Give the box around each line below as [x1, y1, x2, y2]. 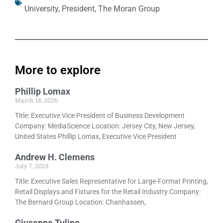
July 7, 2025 [15, 162, 48, 170]
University [24, 4, 58, 14]
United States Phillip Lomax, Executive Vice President [15, 132, 177, 141]
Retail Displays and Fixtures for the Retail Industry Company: [15, 188, 201, 196]
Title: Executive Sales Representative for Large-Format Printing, [15, 177, 208, 186]
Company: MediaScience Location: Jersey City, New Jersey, [15, 122, 195, 130]
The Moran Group [98, 4, 160, 14]
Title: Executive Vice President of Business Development [15, 111, 185, 120]
